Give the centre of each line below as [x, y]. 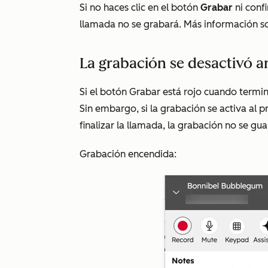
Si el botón [104, 92]
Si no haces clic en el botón [140, 7]
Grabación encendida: [129, 154]
